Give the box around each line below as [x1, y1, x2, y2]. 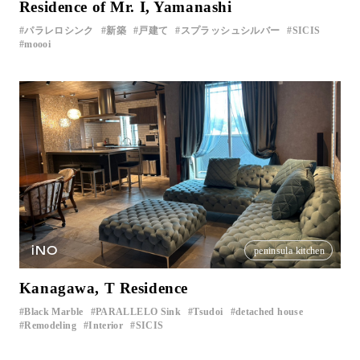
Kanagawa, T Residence [18, 280, 188, 297]
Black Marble [24, 306, 84, 318]
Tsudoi [193, 306, 223, 318]
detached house [235, 306, 303, 318]
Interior [88, 320, 124, 332]
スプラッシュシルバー [180, 25, 280, 37]
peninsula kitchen [253, 245, 325, 257]
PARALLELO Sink [95, 306, 182, 318]
